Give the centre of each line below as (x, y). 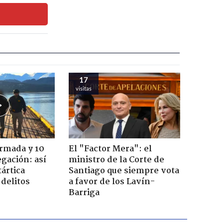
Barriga (84, 193)
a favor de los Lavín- (111, 182)
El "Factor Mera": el (110, 149)
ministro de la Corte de (116, 160)
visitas (83, 88)
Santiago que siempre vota (124, 171)
